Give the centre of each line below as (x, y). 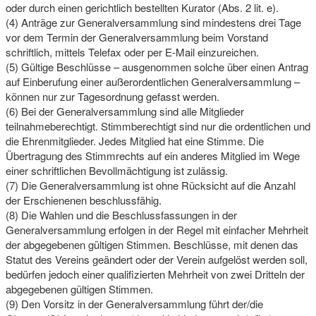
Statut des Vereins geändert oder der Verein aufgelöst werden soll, (156, 259)
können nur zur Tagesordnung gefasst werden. (112, 96)
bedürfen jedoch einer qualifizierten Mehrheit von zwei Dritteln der (155, 274)
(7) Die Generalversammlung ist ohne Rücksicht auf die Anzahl (150, 185)
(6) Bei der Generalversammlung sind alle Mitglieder (124, 111)
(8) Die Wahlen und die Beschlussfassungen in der (121, 214)
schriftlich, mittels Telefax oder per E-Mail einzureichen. (132, 51)
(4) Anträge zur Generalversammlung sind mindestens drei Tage (153, 22)
